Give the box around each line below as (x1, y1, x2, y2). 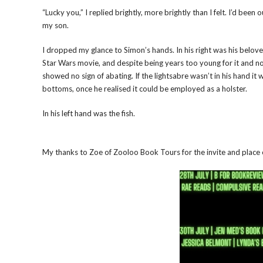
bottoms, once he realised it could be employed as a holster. (42, 84, 247, 93)
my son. (42, 21, 69, 30)
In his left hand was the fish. (42, 109, 135, 118)
